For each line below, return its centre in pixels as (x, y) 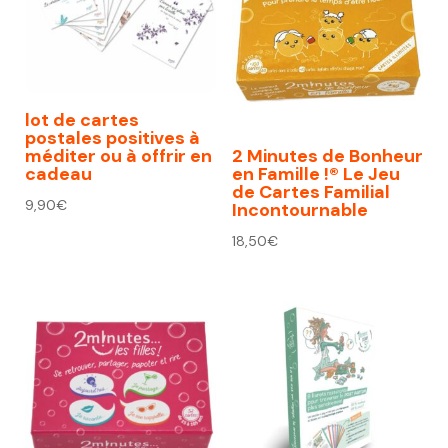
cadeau (58, 174)
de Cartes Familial (310, 192)
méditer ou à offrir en (118, 156)
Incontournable (299, 210)
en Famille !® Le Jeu (315, 174)
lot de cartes (82, 120)
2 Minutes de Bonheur (327, 156)
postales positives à (112, 138)
